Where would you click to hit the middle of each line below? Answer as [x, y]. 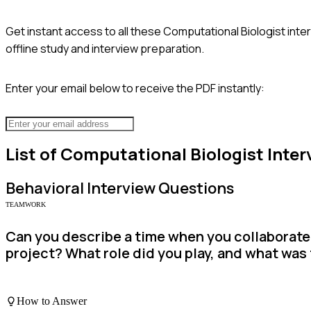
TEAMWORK [26, 205]
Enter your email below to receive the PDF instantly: [135, 88]
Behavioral [45, 188]
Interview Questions [159, 188]
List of [33, 154]
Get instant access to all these [84, 31]
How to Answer [52, 301]
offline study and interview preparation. [105, 48]
